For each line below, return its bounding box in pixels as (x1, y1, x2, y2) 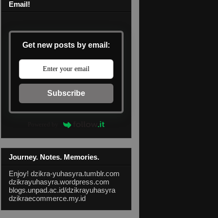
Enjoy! (9, 169, 31, 178)
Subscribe (47, 89, 85, 98)
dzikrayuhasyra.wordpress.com (9, 177, 109, 186)
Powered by (27, 121, 58, 128)
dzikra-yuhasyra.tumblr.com (31, 169, 120, 178)
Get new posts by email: (22, 41, 110, 50)
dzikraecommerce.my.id (9, 194, 86, 202)
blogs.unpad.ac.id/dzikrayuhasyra (9, 185, 115, 194)
